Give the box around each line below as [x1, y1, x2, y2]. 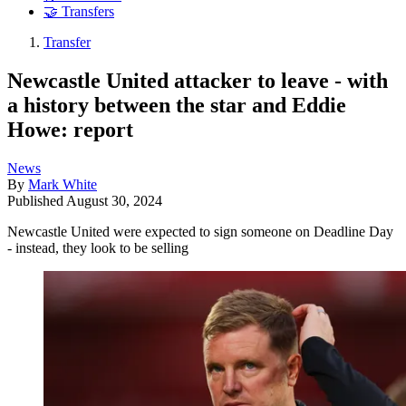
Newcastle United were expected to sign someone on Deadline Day [7, 223, 393, 239]
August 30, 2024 [66, 192, 162, 208]
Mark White [28, 176, 97, 192]
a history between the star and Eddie [7, 92, 346, 117]
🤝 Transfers [43, 4, 114, 20]
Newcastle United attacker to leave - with [7, 68, 388, 92]
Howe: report [7, 117, 133, 141]
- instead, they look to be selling [7, 239, 188, 256]
